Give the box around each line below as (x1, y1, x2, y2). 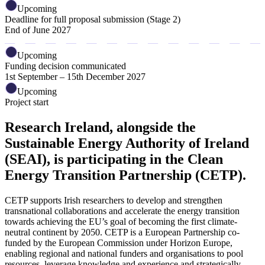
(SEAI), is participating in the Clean (5, 151, 223, 167)
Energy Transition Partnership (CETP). (5, 167, 246, 183)
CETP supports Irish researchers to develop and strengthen (5, 195, 222, 206)
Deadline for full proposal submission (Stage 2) (5, 14, 180, 25)
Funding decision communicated (5, 61, 126, 72)
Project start (5, 97, 49, 108)
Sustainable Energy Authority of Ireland (5, 135, 249, 151)
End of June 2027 (5, 25, 71, 35)
